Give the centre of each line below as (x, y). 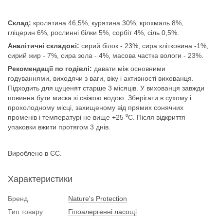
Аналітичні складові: (44, 45)
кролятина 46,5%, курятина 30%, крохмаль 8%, (108, 23)
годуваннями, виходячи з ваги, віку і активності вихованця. (101, 78)
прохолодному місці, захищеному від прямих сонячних (96, 107)
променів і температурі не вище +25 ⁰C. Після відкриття (97, 117)
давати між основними (130, 68)
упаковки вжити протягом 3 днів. (59, 127)
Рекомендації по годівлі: (51, 68)
